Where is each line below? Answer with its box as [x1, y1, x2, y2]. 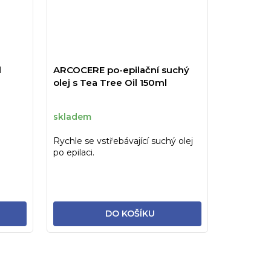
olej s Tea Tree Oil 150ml [53, 76, 167, 88]
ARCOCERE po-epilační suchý [53, 64, 189, 76]
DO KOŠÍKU [105, 207, 155, 219]
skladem [53, 111, 91, 123]
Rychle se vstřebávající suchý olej [53, 135, 193, 146]
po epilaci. [53, 146, 94, 158]
